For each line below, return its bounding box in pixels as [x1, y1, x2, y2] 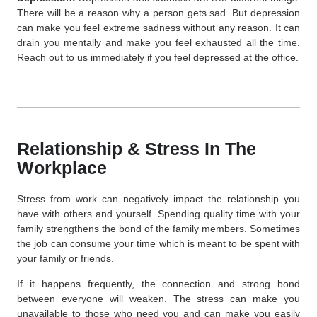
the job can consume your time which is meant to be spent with [17, 238, 300, 250]
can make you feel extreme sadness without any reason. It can [17, 21, 300, 33]
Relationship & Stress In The [17, 139, 256, 159]
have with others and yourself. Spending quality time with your [17, 208, 300, 220]
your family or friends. [17, 253, 114, 265]
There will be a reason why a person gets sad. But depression [17, 6, 300, 18]
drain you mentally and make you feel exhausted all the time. [17, 36, 300, 48]
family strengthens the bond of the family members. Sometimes [17, 223, 300, 235]
